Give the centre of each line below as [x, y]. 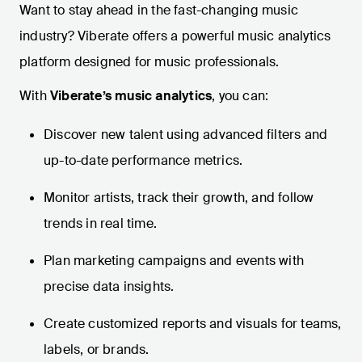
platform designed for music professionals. [149, 62]
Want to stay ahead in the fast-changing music [159, 11]
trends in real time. [100, 224]
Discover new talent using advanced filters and [186, 135]
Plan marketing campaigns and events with [174, 261]
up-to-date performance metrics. [143, 161]
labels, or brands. [97, 350]
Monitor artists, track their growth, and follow [179, 198]
